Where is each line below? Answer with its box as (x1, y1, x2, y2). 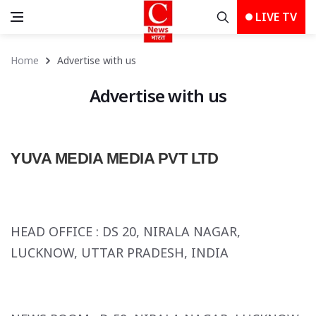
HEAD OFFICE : (11, 223, 102, 240)
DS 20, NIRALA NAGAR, (102, 223, 241, 240)
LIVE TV (253, 9, 297, 25)
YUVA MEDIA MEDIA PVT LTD (11, 150, 218, 167)
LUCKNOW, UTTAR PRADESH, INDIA (11, 244, 296, 261)
